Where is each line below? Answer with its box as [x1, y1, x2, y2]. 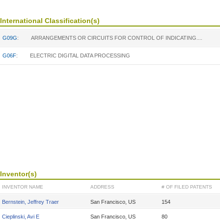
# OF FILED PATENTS [162, 184, 212, 190]
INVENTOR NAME [2, 184, 43, 190]
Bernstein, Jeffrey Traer [2, 199, 59, 205]
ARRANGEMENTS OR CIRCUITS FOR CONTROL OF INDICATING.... [31, 35, 202, 41]
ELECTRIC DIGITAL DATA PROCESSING [30, 53, 130, 58]
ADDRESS [90, 184, 114, 190]
